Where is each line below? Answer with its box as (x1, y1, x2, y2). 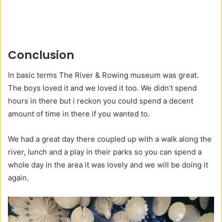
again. (8, 172, 31, 182)
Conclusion (8, 47, 74, 63)
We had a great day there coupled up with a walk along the (8, 134, 212, 144)
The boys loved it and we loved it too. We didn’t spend (8, 83, 197, 93)
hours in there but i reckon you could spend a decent (8, 96, 193, 106)
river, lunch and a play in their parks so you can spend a (8, 147, 202, 157)
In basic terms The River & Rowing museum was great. (8, 70, 199, 80)
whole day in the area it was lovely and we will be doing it (8, 160, 208, 169)
